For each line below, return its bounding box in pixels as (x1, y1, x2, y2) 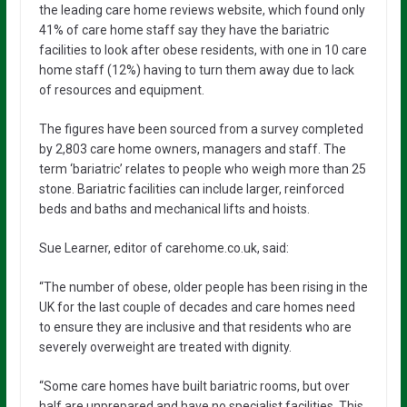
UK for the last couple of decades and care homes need (38, 299, 355, 314)
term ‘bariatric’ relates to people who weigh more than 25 (38, 161, 366, 176)
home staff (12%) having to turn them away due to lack (38, 62, 354, 77)
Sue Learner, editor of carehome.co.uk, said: (38, 240, 289, 255)
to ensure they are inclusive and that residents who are (38, 319, 352, 334)
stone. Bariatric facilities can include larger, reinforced (38, 181, 344, 196)
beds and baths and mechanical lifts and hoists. (38, 201, 310, 216)
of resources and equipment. (38, 82, 204, 97)
